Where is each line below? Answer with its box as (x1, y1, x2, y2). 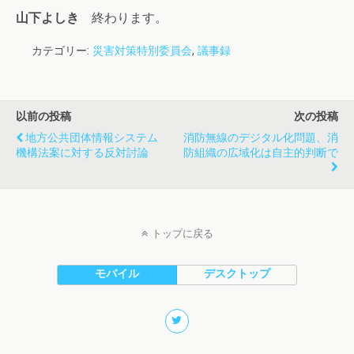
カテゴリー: (32, 44, 92, 58)
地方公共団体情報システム (25, 131, 158, 145)
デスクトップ (203, 267, 270, 281)
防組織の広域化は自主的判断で (183, 146, 338, 160)
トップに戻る (151, 228, 213, 239)
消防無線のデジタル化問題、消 (183, 131, 338, 145)
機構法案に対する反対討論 (16, 146, 149, 160)
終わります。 (79, 10, 168, 25)
